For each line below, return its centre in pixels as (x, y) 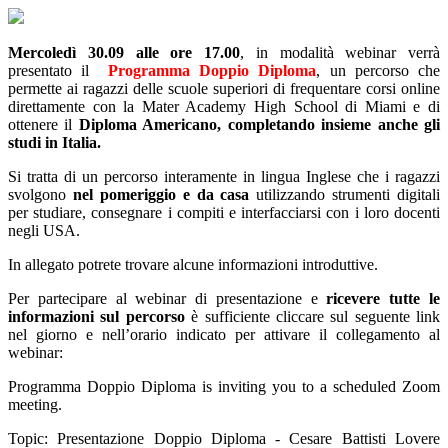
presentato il (58, 71)
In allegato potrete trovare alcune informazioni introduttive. (193, 265)
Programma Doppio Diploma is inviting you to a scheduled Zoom (224, 387)
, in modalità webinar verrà (340, 53)
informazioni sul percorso (96, 317)
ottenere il (43, 125)
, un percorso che (378, 71)
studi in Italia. (54, 143)
